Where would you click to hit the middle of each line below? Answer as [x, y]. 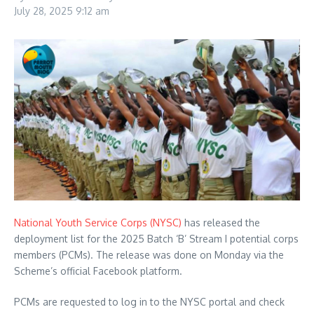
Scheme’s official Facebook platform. [98, 271]
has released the [221, 222]
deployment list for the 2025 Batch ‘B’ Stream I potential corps [156, 238]
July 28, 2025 [45, 11]
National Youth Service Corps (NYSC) [98, 222]
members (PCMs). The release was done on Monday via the [149, 254]
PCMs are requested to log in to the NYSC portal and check [149, 301]
